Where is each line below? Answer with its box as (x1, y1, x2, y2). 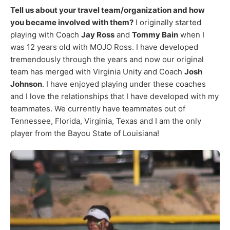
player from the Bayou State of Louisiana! (10, 128, 159, 139)
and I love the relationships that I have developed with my (10, 91, 219, 102)
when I (178, 30, 204, 40)
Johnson (10, 79, 42, 89)
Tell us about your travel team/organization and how (10, 5, 205, 15)
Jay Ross (81, 30, 114, 40)
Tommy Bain (132, 30, 178, 40)
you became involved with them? (10, 17, 133, 28)
